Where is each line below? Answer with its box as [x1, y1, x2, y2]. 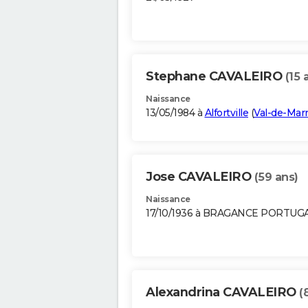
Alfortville [204, 107, 248, 120]
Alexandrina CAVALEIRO [146, 285, 299, 300]
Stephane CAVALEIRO [146, 69, 285, 85]
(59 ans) [254, 170, 298, 184]
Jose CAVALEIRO [146, 169, 254, 185]
